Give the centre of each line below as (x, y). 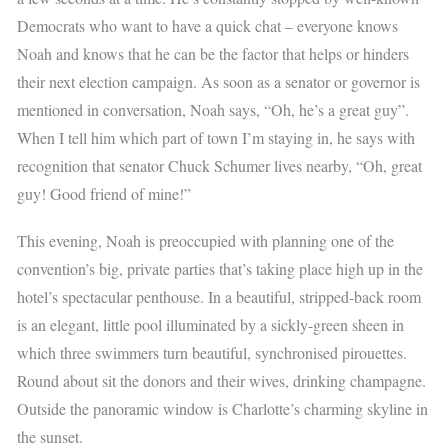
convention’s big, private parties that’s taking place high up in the (220, 268)
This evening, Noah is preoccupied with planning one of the (206, 240)
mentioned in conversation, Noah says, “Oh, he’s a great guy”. (213, 109)
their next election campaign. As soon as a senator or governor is (219, 81)
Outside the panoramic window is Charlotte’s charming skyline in (223, 408)
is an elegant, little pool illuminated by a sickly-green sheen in (211, 324)
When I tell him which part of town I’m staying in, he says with (216, 137)
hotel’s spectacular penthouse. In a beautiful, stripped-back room (219, 296)
